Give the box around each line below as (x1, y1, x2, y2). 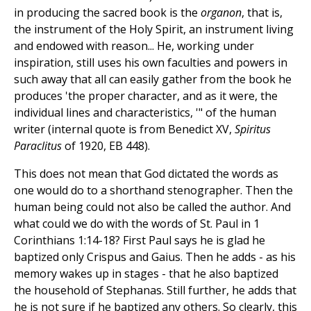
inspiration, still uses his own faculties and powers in (14, 54, 287, 70)
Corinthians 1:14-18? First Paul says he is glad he (14, 232, 265, 248)
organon (201, 4, 242, 20)
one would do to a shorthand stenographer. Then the (14, 182, 293, 198)
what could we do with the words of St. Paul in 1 (14, 215, 260, 231)
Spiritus (235, 121, 271, 137)
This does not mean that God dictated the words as (14, 165, 278, 181)
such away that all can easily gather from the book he (14, 71, 292, 87)
